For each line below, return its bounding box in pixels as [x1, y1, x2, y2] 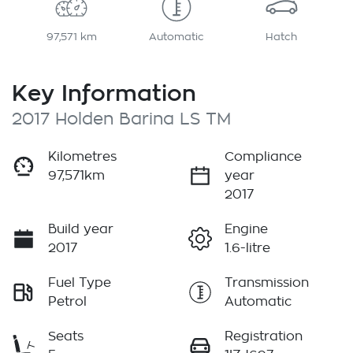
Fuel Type [48, 277, 111, 290]
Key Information [12, 80, 196, 106]
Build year [48, 223, 113, 236]
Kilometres [48, 150, 117, 164]
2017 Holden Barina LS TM [12, 111, 231, 128]
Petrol [48, 295, 87, 309]
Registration [225, 330, 303, 344]
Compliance [225, 150, 302, 164]
